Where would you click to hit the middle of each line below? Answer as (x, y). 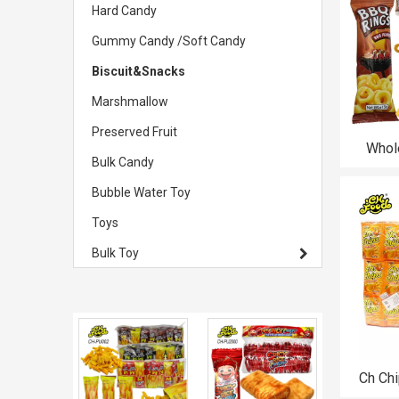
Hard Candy (124, 11)
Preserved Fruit (134, 132)
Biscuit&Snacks (138, 71)
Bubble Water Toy (141, 192)
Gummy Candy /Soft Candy (169, 41)
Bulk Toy (115, 253)
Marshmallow (130, 102)
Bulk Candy (123, 162)
